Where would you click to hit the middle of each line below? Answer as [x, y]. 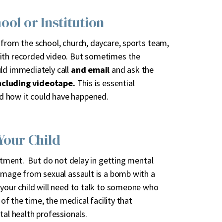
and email [90, 70]
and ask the [132, 70]
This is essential [105, 83]
